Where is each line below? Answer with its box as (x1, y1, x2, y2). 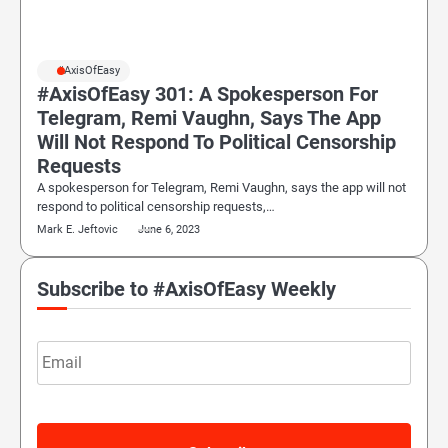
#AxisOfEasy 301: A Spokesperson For (37, 82, 378, 106)
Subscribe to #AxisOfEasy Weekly (37, 277, 336, 301)
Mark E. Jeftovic (37, 223, 118, 236)
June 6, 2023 (138, 223, 200, 236)
